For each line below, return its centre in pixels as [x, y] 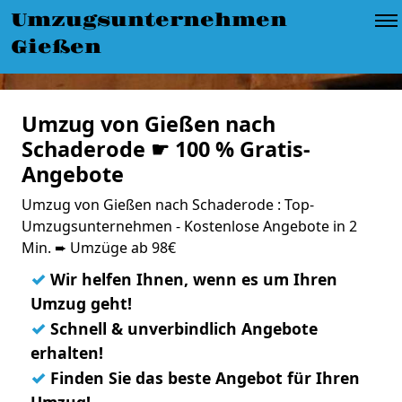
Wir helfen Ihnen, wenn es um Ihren [192, 279]
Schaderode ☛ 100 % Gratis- [166, 149]
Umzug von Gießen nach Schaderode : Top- [168, 205]
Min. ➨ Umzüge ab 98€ [99, 248]
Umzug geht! [81, 303]
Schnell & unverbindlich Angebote [182, 328]
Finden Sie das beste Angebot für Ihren [203, 378]
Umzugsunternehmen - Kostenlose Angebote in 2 [189, 226]
